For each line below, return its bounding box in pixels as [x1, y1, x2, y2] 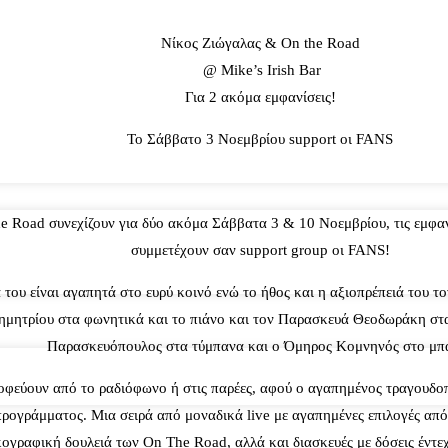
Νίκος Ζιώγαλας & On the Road [160, 35, 360, 52]
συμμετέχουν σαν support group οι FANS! [130, 242, 390, 259]
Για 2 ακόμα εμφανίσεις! [184, 89, 336, 106]
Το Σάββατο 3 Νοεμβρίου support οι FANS [127, 131, 393, 148]
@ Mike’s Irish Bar [199, 62, 321, 79]
